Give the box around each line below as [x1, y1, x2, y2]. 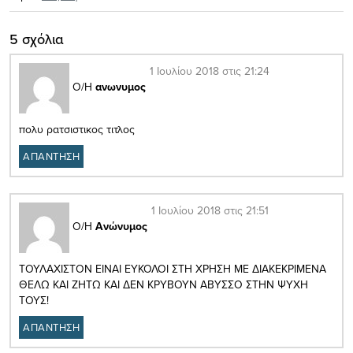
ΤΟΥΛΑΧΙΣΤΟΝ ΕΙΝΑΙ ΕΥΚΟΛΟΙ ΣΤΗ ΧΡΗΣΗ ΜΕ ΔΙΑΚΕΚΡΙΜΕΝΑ [19, 260, 326, 277]
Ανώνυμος [95, 218, 147, 235]
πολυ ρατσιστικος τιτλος [19, 121, 135, 137]
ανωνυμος [95, 79, 146, 95]
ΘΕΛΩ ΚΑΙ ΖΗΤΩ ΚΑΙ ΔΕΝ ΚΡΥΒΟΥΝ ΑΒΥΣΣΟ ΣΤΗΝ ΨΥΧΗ [19, 276, 308, 292]
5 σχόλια [9, 28, 64, 49]
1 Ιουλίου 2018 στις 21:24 [150, 62, 269, 79]
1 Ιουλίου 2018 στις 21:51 [151, 202, 269, 218]
